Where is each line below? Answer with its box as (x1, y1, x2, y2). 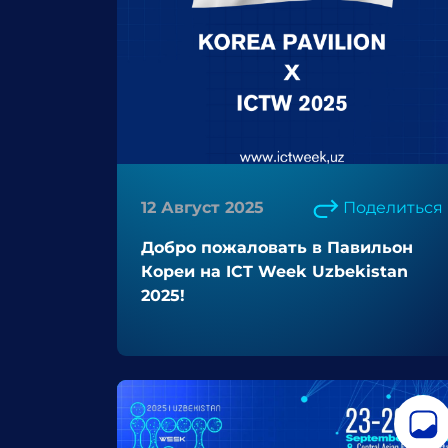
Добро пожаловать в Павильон (141, 238, 413, 257)
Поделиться (343, 198, 443, 217)
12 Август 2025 (141, 198, 264, 217)
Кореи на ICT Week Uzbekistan (141, 262, 408, 281)
